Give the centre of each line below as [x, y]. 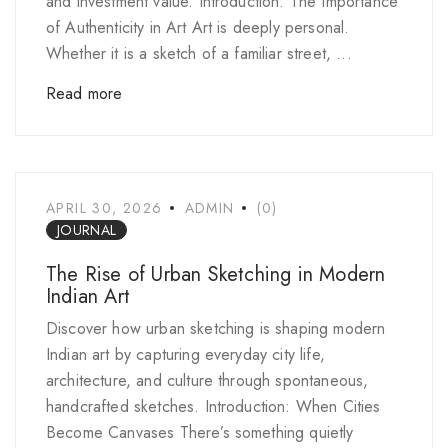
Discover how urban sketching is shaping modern [216, 328]
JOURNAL [87, 230]
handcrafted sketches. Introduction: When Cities [213, 406]
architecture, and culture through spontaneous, [207, 380]
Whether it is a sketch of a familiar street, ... [199, 53]
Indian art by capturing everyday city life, [185, 354]
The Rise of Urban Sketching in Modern [216, 274]
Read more [84, 93]
